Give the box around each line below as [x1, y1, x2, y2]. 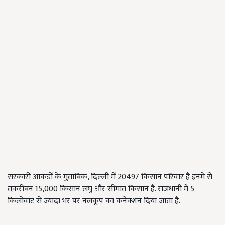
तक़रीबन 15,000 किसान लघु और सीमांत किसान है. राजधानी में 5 [8, 182, 194, 196]
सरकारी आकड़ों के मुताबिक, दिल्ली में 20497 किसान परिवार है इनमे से [8, 170, 212, 184]
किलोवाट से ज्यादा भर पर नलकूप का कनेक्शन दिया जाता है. [8, 194, 182, 208]
